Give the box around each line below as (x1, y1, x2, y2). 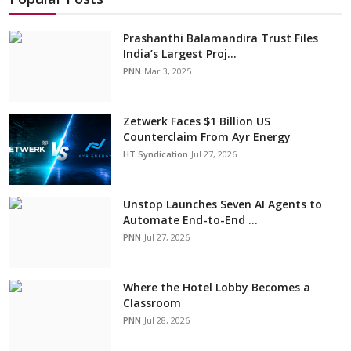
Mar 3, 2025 (144, 65, 191, 78)
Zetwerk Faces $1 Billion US (123, 114, 270, 129)
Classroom (123, 295, 184, 311)
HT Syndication (123, 148, 188, 161)
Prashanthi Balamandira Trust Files (123, 31, 318, 46)
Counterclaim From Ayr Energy (123, 129, 291, 145)
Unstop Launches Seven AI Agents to (123, 197, 322, 212)
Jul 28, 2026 (144, 314, 190, 327)
